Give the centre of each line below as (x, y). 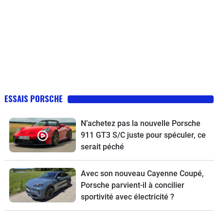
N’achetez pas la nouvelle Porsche (140, 123)
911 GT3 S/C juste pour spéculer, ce (143, 135)
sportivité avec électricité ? (127, 197)
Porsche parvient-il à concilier (132, 185)
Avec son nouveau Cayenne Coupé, (142, 173)
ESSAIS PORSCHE (34, 98)
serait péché (102, 146)
